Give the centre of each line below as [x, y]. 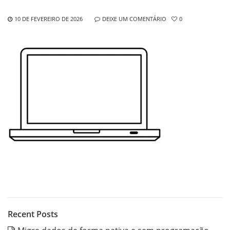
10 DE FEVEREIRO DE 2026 [49, 19]
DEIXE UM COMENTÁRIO [134, 19]
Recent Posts [33, 214]
